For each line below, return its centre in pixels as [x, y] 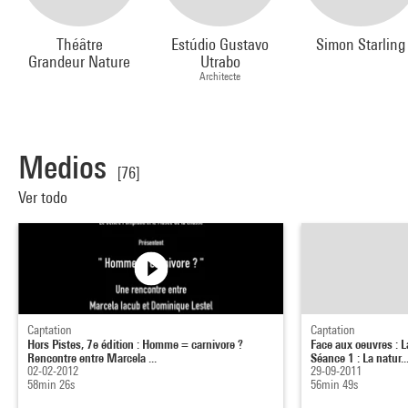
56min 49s [335, 385]
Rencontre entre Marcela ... [92, 358]
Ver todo [45, 198]
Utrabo [220, 62]
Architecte [220, 76]
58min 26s [51, 385]
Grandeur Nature [80, 62]
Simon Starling [360, 45]
